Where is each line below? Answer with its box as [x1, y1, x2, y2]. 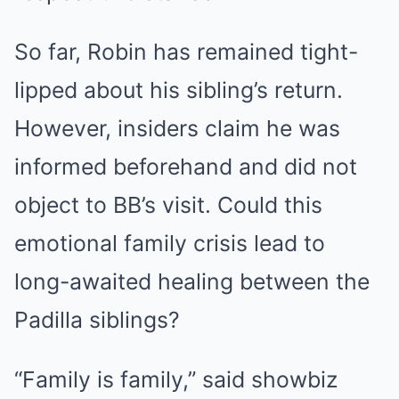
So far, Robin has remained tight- [14, 38, 358, 66]
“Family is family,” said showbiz [14, 366, 338, 394]
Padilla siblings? [14, 306, 180, 334]
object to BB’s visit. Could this [14, 191, 322, 219]
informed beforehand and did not [14, 153, 357, 181]
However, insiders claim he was [14, 115, 340, 142]
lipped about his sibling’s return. [14, 77, 343, 104]
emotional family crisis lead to [14, 230, 325, 257]
